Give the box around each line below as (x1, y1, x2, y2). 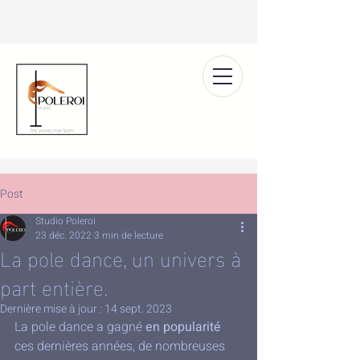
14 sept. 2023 (104, 301, 172, 317)
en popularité (145, 317, 221, 337)
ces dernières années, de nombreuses (14, 337, 228, 356)
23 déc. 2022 (35, 228, 92, 243)
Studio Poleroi (35, 214, 96, 228)
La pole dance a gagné (14, 317, 145, 337)
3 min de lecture (94, 228, 163, 243)
